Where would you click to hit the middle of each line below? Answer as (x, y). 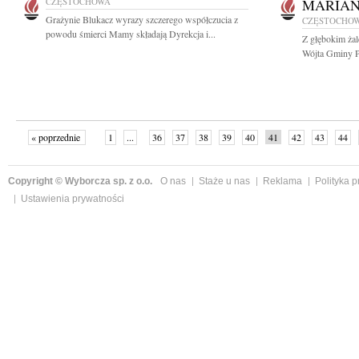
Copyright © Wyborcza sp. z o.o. (80, 181)
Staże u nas (224, 181)
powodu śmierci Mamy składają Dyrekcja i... (131, 34)
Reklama (282, 181)
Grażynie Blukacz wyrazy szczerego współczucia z (142, 19)
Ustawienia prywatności (73, 199)
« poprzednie (56, 137)
